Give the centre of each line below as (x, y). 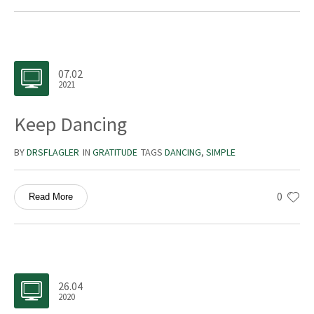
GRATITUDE (115, 152)
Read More (51, 197)
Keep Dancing (70, 124)
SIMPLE (221, 152)
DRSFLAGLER (53, 152)
